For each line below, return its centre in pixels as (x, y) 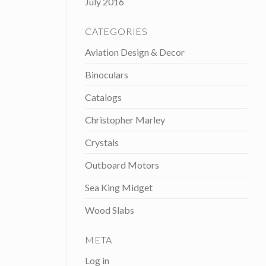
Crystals (102, 142)
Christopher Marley (125, 120)
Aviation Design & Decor (135, 52)
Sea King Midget (119, 188)
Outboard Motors (122, 165)
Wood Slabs (110, 210)
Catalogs (103, 97)
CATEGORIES (116, 31)
